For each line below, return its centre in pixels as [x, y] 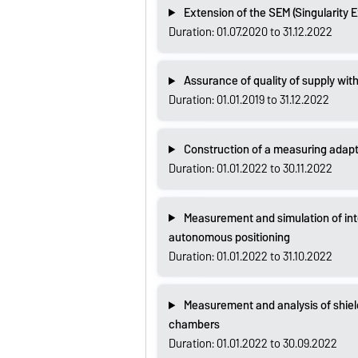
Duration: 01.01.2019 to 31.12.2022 [249, 100]
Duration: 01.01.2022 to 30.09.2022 [253, 344]
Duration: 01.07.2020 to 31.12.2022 [250, 32]
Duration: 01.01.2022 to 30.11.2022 [250, 168]
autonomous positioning [229, 237]
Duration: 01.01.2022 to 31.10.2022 [250, 256]
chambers [194, 325]
